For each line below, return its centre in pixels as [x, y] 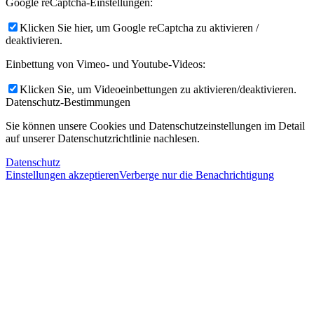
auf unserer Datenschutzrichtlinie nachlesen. [103, 138]
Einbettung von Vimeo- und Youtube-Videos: [105, 64]
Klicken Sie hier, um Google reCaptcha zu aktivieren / [139, 27]
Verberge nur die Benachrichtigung [197, 175]
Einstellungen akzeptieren [62, 175]
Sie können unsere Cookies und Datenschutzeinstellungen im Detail [155, 125]
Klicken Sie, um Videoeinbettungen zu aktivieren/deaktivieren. [158, 89]
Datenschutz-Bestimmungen [68, 102]
